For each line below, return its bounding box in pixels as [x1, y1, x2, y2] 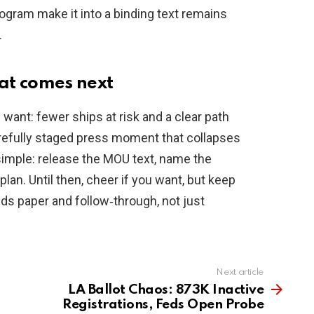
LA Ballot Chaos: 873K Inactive [68, 283, 264, 297]
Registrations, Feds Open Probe [62, 298, 264, 312]
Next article [216, 268, 264, 278]
